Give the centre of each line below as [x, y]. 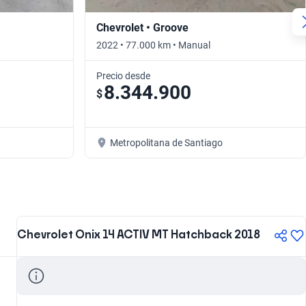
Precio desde [123, 75]
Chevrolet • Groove [142, 27]
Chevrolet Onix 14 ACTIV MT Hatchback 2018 [139, 235]
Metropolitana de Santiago [166, 142]
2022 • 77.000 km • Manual [153, 45]
